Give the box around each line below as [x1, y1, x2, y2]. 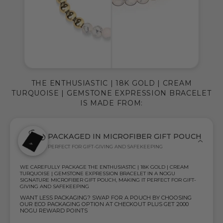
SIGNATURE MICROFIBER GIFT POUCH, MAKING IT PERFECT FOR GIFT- [20, 177, 196, 184]
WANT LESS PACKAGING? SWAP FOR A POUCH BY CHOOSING [20, 194, 192, 202]
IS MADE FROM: [80, 99, 143, 108]
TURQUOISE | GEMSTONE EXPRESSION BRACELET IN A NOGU [20, 170, 175, 177]
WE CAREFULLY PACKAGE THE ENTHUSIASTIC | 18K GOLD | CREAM [20, 164, 189, 171]
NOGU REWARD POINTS [20, 207, 88, 215]
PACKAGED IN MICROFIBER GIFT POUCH [48, 132, 202, 141]
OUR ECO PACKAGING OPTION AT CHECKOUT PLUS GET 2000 [20, 201, 189, 208]
